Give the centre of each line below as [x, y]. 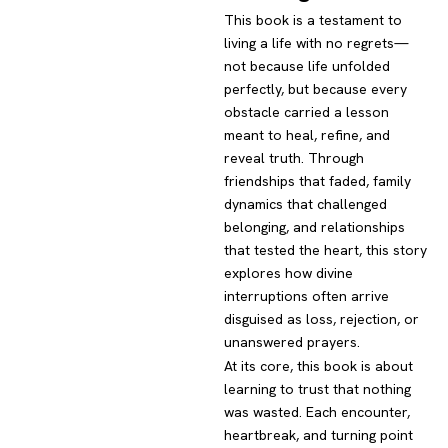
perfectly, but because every [315, 89]
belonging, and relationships [314, 227]
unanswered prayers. [292, 342]
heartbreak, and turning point [318, 435]
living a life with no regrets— [316, 43]
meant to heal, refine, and [307, 135]
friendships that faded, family [317, 181]
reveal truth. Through [294, 158]
